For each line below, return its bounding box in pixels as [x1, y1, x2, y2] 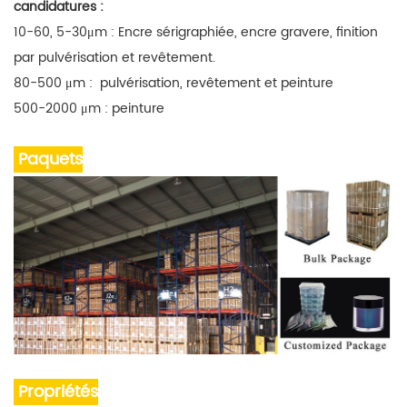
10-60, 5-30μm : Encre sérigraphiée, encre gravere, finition [14, 21, 378, 43]
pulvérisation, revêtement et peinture [96, 72, 333, 94]
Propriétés [14, 378, 98, 405]
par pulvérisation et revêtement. [14, 46, 215, 68]
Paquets [18, 145, 83, 173]
